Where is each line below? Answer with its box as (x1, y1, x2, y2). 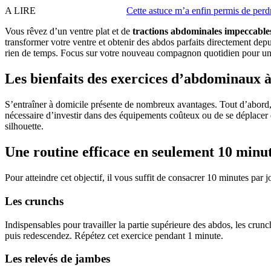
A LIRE (5, 5, 36, 16)
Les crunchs (5, 194, 64, 207)
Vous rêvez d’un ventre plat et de (5, 26, 132, 37)
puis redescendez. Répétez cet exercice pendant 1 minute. (5, 230, 223, 241)
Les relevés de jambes (5, 252, 110, 266)
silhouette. (5, 121, 44, 132)
